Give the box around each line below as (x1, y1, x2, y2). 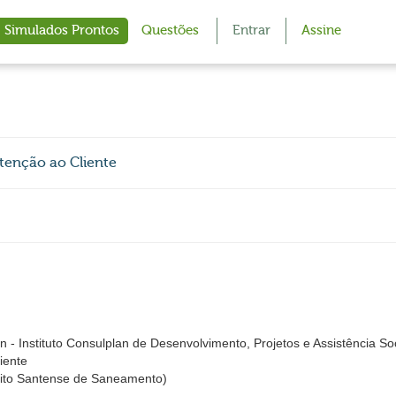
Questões (141, 23, 199, 38)
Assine (301, 23, 341, 38)
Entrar (232, 23, 270, 38)
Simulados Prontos (4, 23, 119, 38)
